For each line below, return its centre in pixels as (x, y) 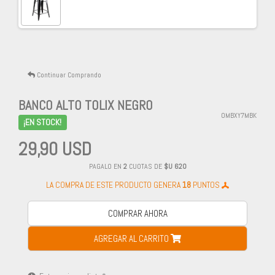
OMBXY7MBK (239, 116)
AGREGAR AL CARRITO (132, 239)
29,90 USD (55, 149)
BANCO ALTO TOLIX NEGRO (86, 105)
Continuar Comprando (68, 75)
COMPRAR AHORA (137, 214)
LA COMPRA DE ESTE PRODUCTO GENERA (114, 185)
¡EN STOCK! (43, 122)
